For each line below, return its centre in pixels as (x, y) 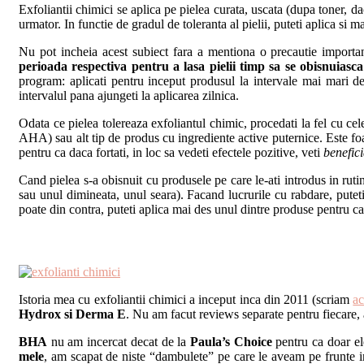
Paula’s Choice (231, 342)
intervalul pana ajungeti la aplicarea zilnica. (129, 96)
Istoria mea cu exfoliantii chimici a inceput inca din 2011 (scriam (186, 300)
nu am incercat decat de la (119, 342)
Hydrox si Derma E (72, 314)
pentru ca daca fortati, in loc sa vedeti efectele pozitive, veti (171, 153)
